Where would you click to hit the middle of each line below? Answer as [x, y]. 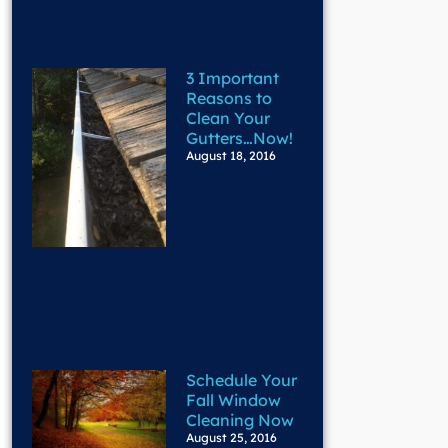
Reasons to [229, 97]
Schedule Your [241, 379]
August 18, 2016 [231, 155]
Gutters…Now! [239, 137]
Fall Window [233, 399]
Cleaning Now [240, 419]
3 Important [232, 77]
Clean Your [228, 117]
